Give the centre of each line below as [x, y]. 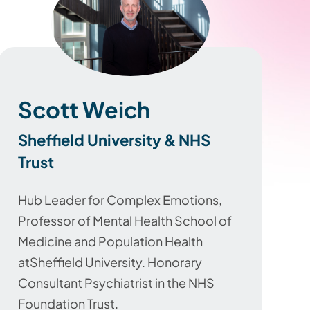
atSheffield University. [83, 262]
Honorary [175, 262]
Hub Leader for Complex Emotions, [120, 199]
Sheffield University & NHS [114, 139]
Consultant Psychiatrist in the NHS [116, 282]
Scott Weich [84, 109]
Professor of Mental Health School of [125, 220]
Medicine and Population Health [110, 241]
